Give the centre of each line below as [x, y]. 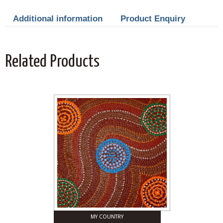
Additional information [58, 18]
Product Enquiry [153, 18]
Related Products [52, 62]
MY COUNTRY [107, 217]
